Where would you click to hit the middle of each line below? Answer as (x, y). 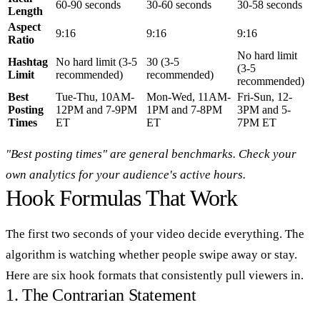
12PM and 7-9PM (96, 109)
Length (25, 11)
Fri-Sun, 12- (265, 96)
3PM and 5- (264, 109)
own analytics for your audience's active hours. (126, 174)
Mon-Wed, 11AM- (189, 96)
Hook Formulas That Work (122, 197)
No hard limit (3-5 (96, 61)
